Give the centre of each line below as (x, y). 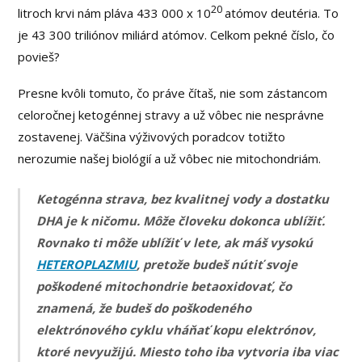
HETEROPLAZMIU (87, 264)
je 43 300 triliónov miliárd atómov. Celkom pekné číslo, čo (177, 35)
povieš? (39, 57)
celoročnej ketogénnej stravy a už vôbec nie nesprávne (171, 115)
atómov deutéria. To (282, 13)
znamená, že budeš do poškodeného (144, 307)
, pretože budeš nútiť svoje (217, 264)
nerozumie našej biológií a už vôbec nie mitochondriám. (170, 159)
